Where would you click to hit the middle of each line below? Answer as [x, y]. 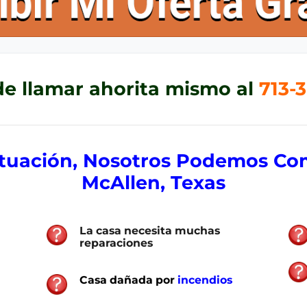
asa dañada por [132, 280]
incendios [205, 280]
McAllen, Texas [153, 182]
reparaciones [116, 243]
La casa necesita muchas [149, 230]
